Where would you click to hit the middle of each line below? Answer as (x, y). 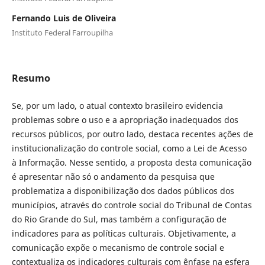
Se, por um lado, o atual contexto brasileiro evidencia (117, 105)
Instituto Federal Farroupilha (62, 32)
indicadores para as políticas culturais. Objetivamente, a (124, 233)
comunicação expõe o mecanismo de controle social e (118, 247)
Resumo (31, 78)
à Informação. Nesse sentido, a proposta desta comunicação (131, 162)
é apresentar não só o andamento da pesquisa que (113, 176)
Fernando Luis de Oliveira (64, 18)
